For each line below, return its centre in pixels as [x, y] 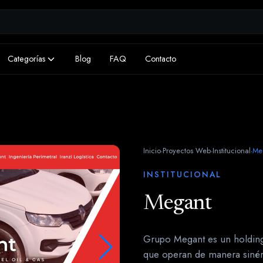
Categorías [27, 59]
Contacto [161, 59]
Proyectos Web [187, 151]
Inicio [152, 151]
